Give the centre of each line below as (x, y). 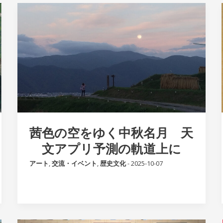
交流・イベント (74, 164)
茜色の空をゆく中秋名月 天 (111, 133)
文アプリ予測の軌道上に (111, 149)
